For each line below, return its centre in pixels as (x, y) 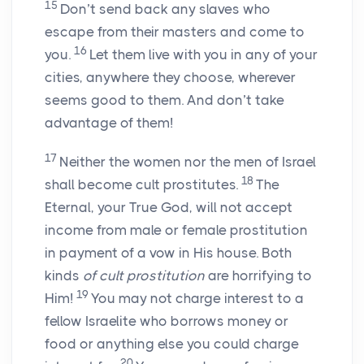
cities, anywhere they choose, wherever (170, 78)
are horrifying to (258, 276)
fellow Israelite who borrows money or (167, 321)
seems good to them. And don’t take (165, 100)
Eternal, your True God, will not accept (169, 208)
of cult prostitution (144, 276)
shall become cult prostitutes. (143, 185)
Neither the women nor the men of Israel (188, 162)
